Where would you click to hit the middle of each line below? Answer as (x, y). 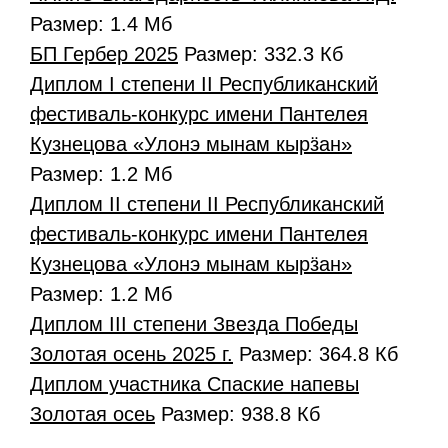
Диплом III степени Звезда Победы (194, 323)
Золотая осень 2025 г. (131, 353)
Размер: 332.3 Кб (260, 53)
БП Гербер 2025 (104, 53)
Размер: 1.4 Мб (101, 23)
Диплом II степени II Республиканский (207, 203)
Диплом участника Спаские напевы (194, 383)
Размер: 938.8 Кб (237, 413)
